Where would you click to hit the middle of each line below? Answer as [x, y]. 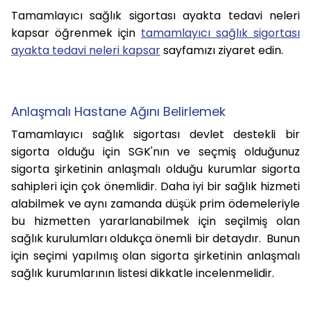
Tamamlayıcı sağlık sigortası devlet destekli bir [155, 134]
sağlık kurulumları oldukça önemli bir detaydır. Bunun [155, 238]
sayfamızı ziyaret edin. [223, 50]
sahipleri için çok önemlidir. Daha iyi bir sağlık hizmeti [155, 186]
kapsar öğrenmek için [76, 33]
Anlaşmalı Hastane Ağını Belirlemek [118, 111]
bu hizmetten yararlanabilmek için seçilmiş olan [155, 221]
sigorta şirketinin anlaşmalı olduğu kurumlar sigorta [155, 169]
